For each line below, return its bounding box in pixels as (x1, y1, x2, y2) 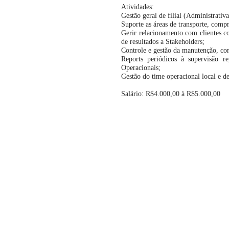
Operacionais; (121, 64, 161, 72)
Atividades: (121, 3, 154, 11)
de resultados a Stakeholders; (121, 38, 204, 45)
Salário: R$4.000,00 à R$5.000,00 (121, 90, 222, 98)
